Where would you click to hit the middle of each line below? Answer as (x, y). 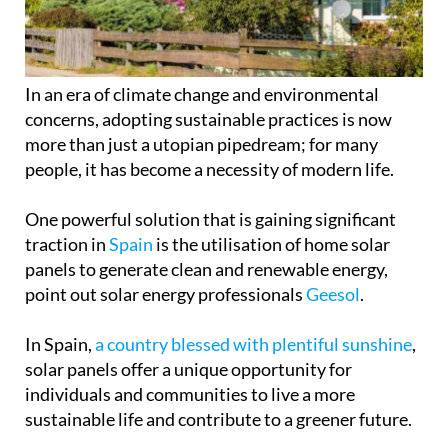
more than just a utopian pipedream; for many (201, 144)
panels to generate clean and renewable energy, (206, 269)
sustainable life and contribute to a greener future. (218, 419)
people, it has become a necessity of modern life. (209, 169)
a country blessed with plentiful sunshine (253, 344)
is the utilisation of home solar (271, 244)
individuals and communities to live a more (190, 394)
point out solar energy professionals (165, 294)
